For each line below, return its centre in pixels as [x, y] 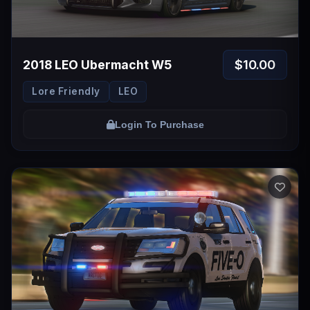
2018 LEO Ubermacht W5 [97, 65]
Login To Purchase [159, 124]
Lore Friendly [66, 91]
